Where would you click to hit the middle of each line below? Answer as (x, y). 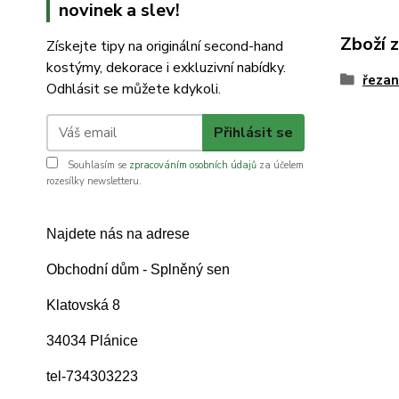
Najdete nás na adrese (118, 234)
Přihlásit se (253, 132)
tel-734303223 (92, 376)
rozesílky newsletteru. (94, 181)
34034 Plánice (92, 341)
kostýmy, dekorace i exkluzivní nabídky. (166, 68)
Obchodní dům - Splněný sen (140, 269)
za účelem (280, 165)
